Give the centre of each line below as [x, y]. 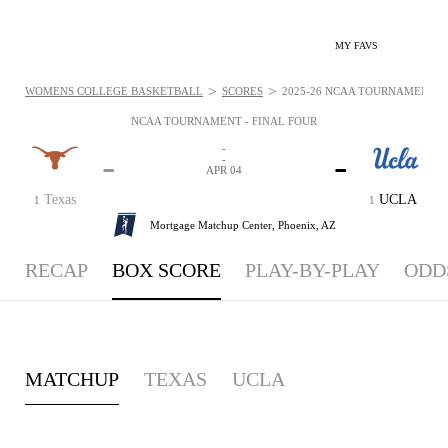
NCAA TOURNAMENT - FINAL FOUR [224, 121]
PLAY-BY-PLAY [312, 270]
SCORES [242, 91]
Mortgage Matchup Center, [214, 224]
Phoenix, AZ [307, 224]
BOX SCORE [166, 270]
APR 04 [224, 170]
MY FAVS [356, 45]
